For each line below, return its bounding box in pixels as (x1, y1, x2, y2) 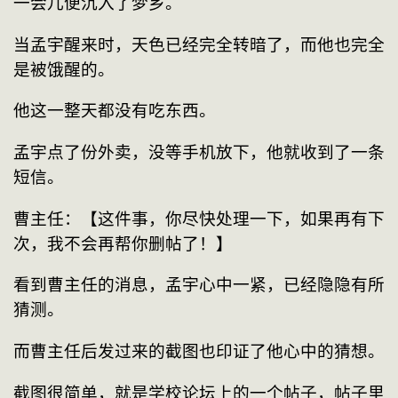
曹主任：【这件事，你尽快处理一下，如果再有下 (13, 209, 385, 228)
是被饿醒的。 (13, 60, 115, 79)
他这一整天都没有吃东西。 (13, 101, 216, 121)
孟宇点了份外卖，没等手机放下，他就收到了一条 (13, 142, 385, 162)
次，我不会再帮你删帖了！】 (13, 234, 233, 253)
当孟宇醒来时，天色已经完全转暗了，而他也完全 (13, 35, 385, 54)
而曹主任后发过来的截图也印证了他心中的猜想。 (13, 341, 385, 361)
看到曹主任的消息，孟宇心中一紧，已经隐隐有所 (13, 275, 385, 295)
